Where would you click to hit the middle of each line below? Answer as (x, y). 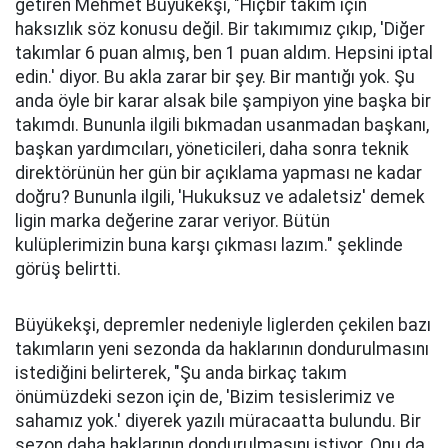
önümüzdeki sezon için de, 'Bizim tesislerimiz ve (205, 397)
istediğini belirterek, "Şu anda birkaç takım (181, 373)
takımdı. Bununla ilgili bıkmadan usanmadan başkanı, (222, 125)
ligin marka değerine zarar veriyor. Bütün (172, 221)
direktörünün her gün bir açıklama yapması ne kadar (218, 173)
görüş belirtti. (68, 269)
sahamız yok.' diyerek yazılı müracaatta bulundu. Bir (218, 421)
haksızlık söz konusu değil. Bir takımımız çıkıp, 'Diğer (220, 29)
